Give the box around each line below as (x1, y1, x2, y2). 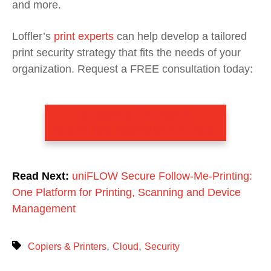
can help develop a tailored (114, 30, 247, 42)
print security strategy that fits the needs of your (12, 47, 241, 59)
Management (12, 203, 76, 215)
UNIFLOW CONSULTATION (56, 123, 215, 137)
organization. (12, 63, 77, 75)
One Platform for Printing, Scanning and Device (12, 186, 241, 199)
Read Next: (12, 170, 69, 183)
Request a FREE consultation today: (77, 63, 253, 75)
